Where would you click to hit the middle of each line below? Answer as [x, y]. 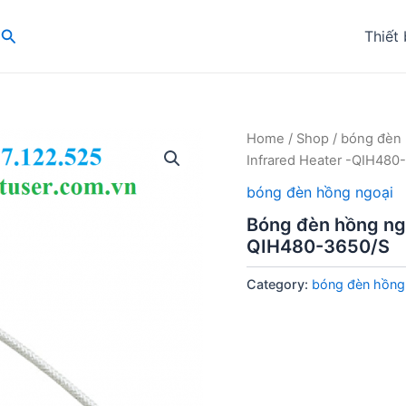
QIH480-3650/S [318, 246]
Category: [279, 284]
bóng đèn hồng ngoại [320, 192]
